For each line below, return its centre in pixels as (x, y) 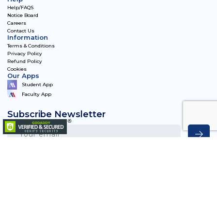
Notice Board (23, 15)
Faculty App (37, 94)
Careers (17, 23)
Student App (37, 84)
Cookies (17, 69)
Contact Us (21, 31)
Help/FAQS (20, 8)
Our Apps (23, 76)
